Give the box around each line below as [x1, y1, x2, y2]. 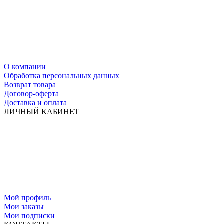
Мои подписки [4, 211, 55, 220]
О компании [4, 62, 46, 71]
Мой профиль [4, 193, 51, 202]
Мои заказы [4, 202, 44, 211]
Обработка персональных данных [4, 71, 119, 80]
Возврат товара [4, 80, 56, 89]
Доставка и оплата [4, 98, 67, 107]
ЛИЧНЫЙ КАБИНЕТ [4, 107, 79, 116]
